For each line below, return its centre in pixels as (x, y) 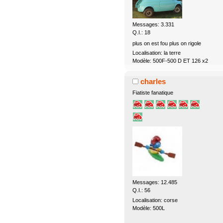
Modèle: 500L (148, 208)
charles (153, 81)
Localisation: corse (155, 200)
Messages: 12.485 (155, 182)
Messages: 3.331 (153, 25)
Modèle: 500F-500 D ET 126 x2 (170, 60)
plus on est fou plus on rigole (167, 43)
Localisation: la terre (156, 53)
